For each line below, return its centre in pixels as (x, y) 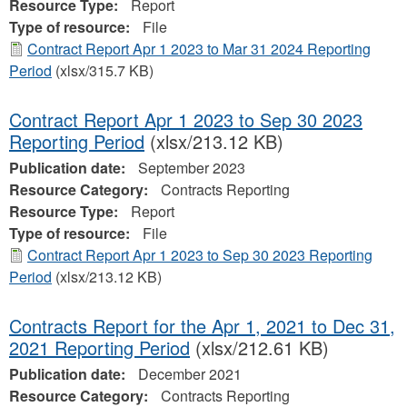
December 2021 (190, 374)
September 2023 (192, 168)
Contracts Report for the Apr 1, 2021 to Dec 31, (202, 326)
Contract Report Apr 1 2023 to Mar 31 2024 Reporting (199, 49)
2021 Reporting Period (99, 347)
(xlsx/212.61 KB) (259, 347)
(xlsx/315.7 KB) (103, 70)
